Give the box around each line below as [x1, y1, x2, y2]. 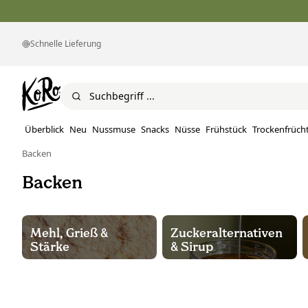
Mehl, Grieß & [30, 225, 108, 241]
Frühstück [206, 123, 247, 136]
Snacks [141, 123, 169, 136]
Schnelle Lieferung [30, 38, 101, 49]
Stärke [30, 239, 69, 255]
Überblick [25, 123, 64, 136]
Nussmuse [92, 123, 135, 136]
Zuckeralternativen [170, 225, 283, 241]
